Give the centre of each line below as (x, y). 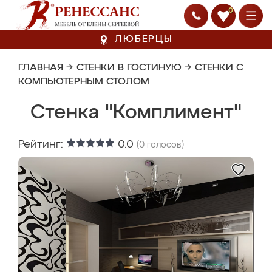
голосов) (164, 145)
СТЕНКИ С (219, 68)
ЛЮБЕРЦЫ (144, 39)
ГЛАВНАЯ (41, 68)
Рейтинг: (42, 144)
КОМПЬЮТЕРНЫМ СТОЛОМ (84, 82)
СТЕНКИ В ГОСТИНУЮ (129, 68)
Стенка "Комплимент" (136, 113)
